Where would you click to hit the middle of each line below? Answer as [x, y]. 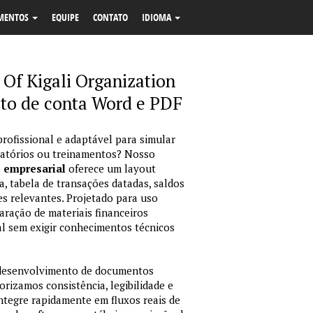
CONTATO [110, 17]
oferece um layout [111, 168]
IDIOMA [158, 17]
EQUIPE [65, 17]
